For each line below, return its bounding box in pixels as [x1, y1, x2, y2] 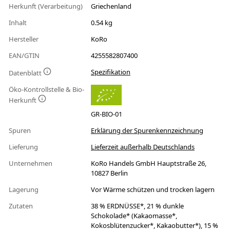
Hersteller [9, 34, 40, 44]
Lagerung [9, 185, 40, 195]
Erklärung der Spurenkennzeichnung [91, 126, 203, 136]
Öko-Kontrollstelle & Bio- [9, 85, 84, 94]
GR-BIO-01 [91, 109, 122, 119]
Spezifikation [91, 67, 130, 77]
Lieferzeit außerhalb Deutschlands [91, 142, 195, 152]
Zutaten [9, 201, 34, 211]
